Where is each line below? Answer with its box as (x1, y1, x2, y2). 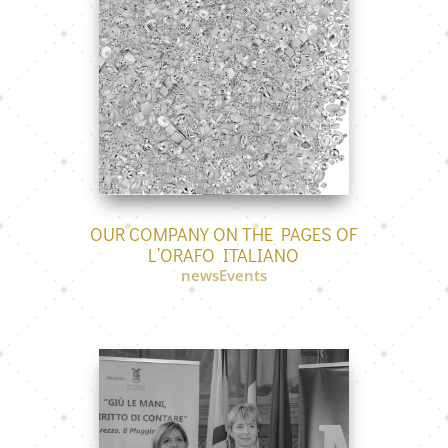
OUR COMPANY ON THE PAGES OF (90, 221, 358, 246)
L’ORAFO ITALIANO (148, 242, 300, 267)
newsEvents (180, 264, 267, 285)
